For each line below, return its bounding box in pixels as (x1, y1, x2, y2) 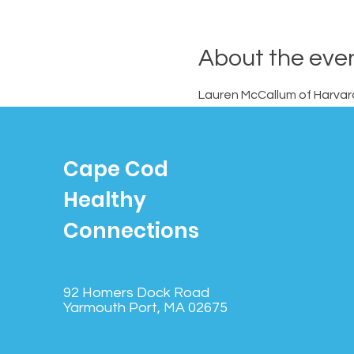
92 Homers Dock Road (63, 285, 209, 300)
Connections (63, 217, 199, 245)
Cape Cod (63, 155, 168, 183)
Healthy (63, 186, 146, 214)
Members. (198, 107, 254, 120)
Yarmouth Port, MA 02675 (63, 300, 228, 315)
